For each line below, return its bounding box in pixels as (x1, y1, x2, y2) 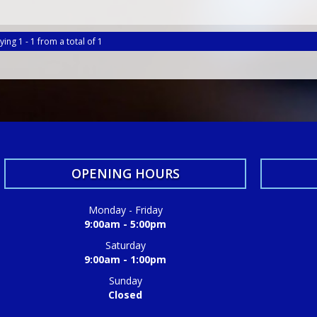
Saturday (105, 238, 146, 253)
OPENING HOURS (71, 165, 180, 183)
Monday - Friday (88, 203, 163, 217)
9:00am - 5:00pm (84, 217, 167, 231)
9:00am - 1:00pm (84, 253, 167, 267)
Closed (108, 288, 143, 302)
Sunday (108, 274, 142, 288)
